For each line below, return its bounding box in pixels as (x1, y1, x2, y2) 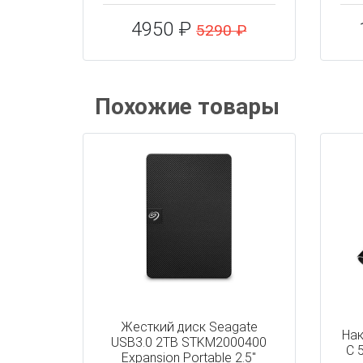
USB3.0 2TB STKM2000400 (111, 335, 267, 350)
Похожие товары (95, 93, 280, 120)
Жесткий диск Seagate (120, 319, 258, 335)
